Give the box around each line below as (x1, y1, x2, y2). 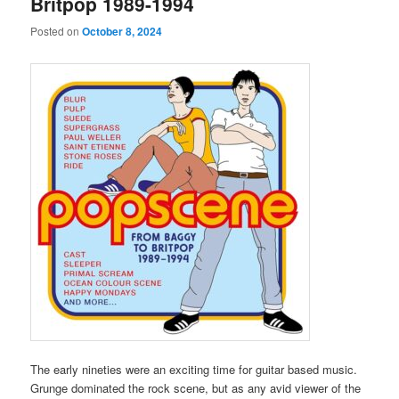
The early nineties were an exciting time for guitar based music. (30, 360, 358, 378)
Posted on (30, 23, 83, 39)
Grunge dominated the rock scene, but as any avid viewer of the (30, 379, 362, 396)
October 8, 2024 (82, 23, 163, 40)
